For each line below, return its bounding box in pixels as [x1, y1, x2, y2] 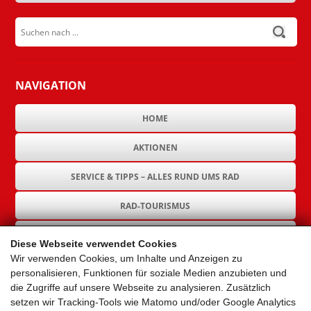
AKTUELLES [132, 287, 179, 300]
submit [15, 17, 48, 31]
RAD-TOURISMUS [120, 200, 191, 212]
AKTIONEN [133, 142, 178, 154]
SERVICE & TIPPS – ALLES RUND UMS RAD [71, 171, 240, 183]
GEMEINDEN [129, 258, 181, 271]
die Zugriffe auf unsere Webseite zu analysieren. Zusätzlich [10, 282, 271, 293]
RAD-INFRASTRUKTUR [110, 229, 201, 242]
